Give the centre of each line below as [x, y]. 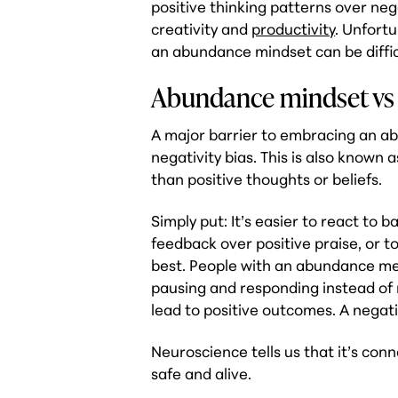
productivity [294, 28]
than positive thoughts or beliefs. [267, 179]
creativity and [202, 28]
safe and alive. [202, 373]
